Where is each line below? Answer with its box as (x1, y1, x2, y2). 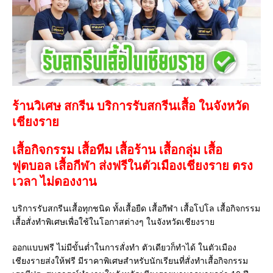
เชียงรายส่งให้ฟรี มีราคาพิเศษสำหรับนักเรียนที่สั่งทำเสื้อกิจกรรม (12, 254, 248, 266)
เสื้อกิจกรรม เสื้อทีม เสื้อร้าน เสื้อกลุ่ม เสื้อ (12, 141, 222, 158)
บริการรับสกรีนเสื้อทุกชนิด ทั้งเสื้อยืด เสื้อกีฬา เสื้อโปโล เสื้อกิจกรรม (12, 202, 260, 214)
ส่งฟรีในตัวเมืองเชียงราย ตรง (99, 157, 253, 174)
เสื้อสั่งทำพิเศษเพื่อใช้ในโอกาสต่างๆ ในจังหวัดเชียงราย (12, 215, 214, 227)
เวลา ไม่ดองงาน (12, 172, 97, 190)
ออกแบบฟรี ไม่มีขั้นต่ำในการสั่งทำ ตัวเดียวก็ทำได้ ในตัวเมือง (12, 241, 236, 253)
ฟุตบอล (12, 157, 54, 174)
